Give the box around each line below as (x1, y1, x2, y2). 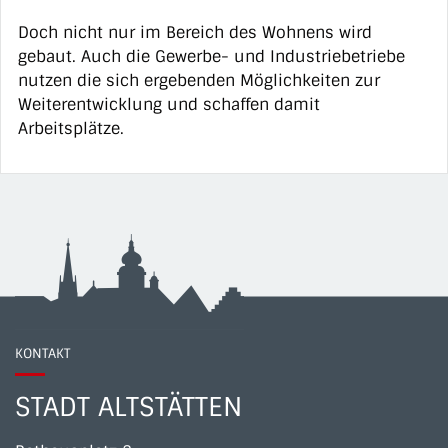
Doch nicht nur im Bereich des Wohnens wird (18, 21, 372, 43)
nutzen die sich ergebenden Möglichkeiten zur (18, 69, 380, 91)
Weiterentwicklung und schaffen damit (18, 93, 320, 115)
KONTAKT (15, 344, 70, 362)
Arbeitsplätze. (18, 117, 124, 139)
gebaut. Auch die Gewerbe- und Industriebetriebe (18, 45, 405, 67)
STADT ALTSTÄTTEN (15, 389, 242, 424)
